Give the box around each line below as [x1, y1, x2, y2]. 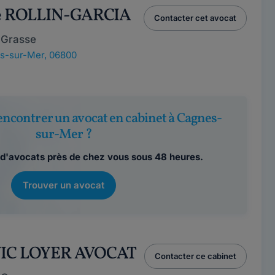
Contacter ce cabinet [154, 251, 236, 261]
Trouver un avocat [23, 179, 105, 191]
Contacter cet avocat [153, 13, 236, 23]
